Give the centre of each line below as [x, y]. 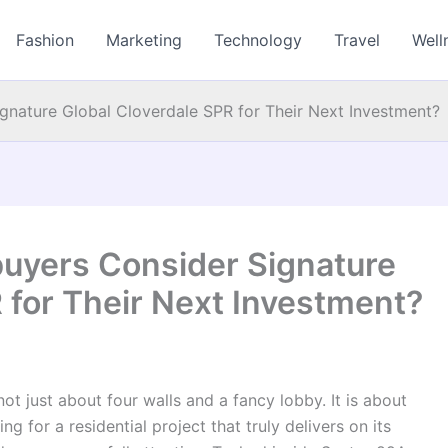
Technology [258, 40]
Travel [357, 40]
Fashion [45, 40]
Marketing [144, 40]
